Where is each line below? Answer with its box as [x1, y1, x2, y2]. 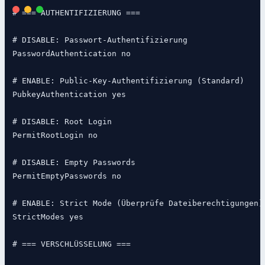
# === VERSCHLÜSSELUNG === [12, 240, 131, 249]
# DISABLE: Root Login [12, 117, 112, 127]
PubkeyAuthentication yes [12, 90, 126, 99]
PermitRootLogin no [12, 131, 98, 140]
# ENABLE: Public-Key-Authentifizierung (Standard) [12, 76, 244, 86]
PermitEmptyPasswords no [12, 172, 121, 181]
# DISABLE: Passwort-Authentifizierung [12, 35, 188, 45]
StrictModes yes [12, 212, 83, 222]
